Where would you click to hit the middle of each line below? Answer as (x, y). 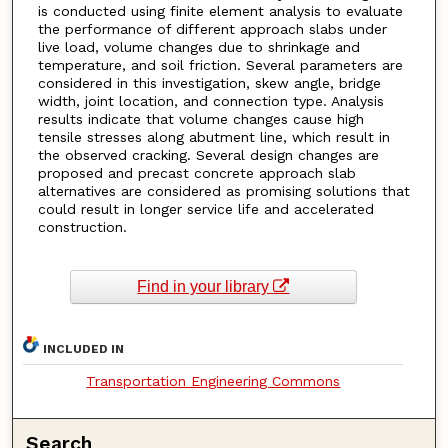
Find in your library (205, 287)
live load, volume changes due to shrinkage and (198, 47)
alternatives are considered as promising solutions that (223, 191)
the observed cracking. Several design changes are (208, 155)
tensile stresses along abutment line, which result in (213, 137)
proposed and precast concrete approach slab (196, 173)
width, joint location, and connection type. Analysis (210, 101)
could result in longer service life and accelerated (205, 209)
